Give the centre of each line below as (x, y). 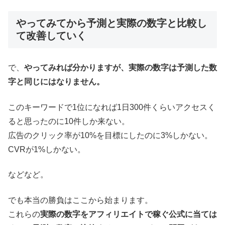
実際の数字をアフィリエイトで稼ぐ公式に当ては (129, 214)
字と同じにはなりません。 (56, 82)
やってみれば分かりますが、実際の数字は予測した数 (121, 68)
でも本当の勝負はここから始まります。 (80, 200)
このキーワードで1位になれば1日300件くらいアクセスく (112, 107)
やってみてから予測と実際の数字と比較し (111, 23)
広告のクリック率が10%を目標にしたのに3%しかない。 (110, 135)
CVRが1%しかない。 (47, 149)
